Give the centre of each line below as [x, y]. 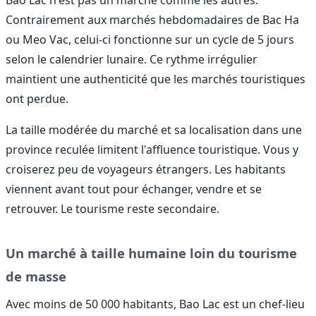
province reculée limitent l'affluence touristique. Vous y [152, 149]
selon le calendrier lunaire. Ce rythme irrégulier [132, 59]
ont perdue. [37, 98]
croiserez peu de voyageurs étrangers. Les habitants [146, 169]
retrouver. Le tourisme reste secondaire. [113, 208]
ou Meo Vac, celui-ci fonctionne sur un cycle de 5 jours [150, 39]
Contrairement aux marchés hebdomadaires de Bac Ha [152, 19]
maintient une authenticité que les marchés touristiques [156, 79]
